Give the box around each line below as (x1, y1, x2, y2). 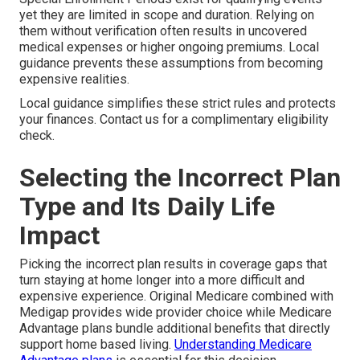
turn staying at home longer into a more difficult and (19, 272, 305, 288)
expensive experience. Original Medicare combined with (19, 288, 333, 305)
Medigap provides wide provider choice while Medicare (19, 305, 332, 321)
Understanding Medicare (174, 337, 312, 353)
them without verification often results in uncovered (19, 23, 307, 39)
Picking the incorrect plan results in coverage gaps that (19, 256, 327, 272)
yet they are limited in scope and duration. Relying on (19, 7, 314, 23)
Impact (19, 220, 100, 252)
